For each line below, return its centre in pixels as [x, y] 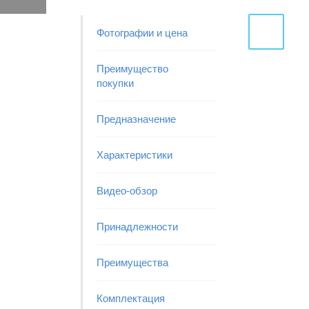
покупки [115, 83]
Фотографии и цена [142, 33]
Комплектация [131, 298]
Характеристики [134, 155]
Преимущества [132, 262]
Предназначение [136, 119]
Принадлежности [137, 227]
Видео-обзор [127, 191]
